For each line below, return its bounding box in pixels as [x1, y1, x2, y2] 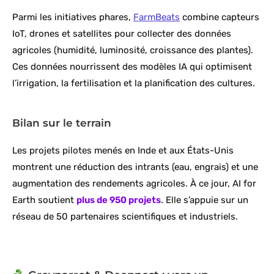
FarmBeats [133, 12, 180, 23]
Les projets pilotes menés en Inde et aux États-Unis [12, 145, 234, 157]
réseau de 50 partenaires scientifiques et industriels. [12, 211, 238, 223]
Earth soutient [12, 194, 76, 206]
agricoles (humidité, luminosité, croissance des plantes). [12, 45, 253, 56]
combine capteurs [180, 12, 259, 23]
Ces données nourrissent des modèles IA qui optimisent [12, 61, 252, 73]
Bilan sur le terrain [12, 117, 111, 130]
